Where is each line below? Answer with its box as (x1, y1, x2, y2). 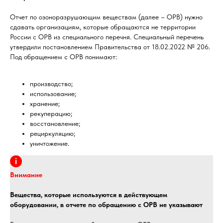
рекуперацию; (30, 110, 72, 117)
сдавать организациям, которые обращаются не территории (10, 23, 196, 31)
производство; (30, 80, 73, 88)
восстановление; (30, 119, 80, 127)
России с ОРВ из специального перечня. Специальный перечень (10, 33, 204, 41)
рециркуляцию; (30, 129, 75, 137)
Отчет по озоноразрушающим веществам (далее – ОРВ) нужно (10, 13, 203, 21)
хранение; (30, 100, 60, 108)
